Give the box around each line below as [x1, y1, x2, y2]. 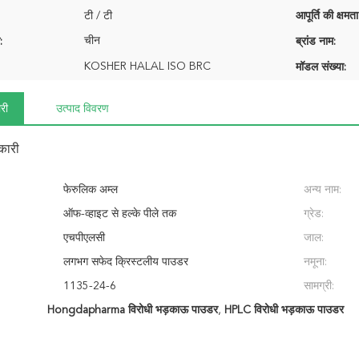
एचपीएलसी [63, 232, 105, 244]
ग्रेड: [304, 208, 324, 220]
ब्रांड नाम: [296, 36, 336, 47]
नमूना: [304, 256, 327, 268]
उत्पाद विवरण [56, 103, 109, 115]
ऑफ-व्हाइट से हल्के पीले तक [63, 208, 176, 220]
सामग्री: [304, 280, 334, 292]
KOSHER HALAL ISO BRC [84, 61, 211, 72]
